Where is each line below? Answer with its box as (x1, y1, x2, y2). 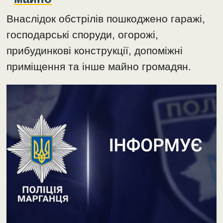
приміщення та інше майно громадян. (6, 61, 192, 73)
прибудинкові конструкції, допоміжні (6, 45, 183, 57)
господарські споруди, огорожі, (6, 29, 159, 41)
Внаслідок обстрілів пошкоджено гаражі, (6, 13, 206, 25)
